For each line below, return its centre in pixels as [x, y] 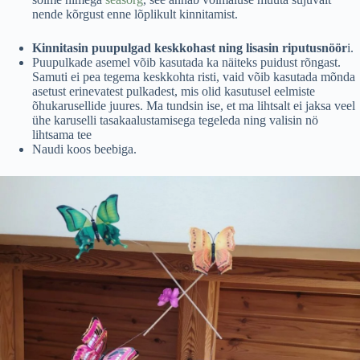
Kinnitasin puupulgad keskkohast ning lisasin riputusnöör [190, 48]
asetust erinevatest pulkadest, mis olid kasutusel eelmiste [174, 91]
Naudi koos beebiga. [84, 149]
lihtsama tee [62, 135]
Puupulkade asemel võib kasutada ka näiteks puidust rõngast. [186, 62]
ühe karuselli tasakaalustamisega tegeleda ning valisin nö [175, 120]
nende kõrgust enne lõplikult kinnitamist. [135, 14]
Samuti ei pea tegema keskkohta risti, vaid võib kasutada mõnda [194, 77]
